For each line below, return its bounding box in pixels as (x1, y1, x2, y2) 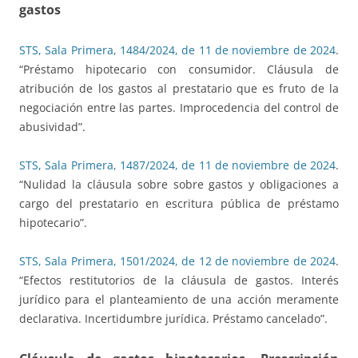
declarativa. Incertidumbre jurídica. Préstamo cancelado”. (19, 311, 328, 327)
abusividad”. (19, 119, 86, 135)
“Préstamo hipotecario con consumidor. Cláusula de (19, 62, 339, 78)
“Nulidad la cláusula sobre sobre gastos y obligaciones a (19, 177, 339, 193)
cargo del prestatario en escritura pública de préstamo (19, 196, 339, 212)
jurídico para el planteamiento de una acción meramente (19, 292, 339, 308)
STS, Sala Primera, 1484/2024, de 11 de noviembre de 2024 (19, 42, 336, 58)
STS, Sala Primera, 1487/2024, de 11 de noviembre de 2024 (19, 157, 336, 173)
